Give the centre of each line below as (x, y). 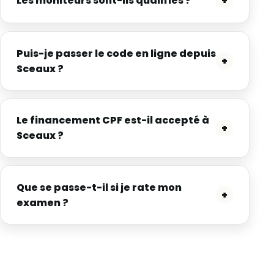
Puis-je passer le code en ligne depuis (116, 53)
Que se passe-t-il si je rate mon (99, 187)
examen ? (42, 202)
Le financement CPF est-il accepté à (113, 120)
